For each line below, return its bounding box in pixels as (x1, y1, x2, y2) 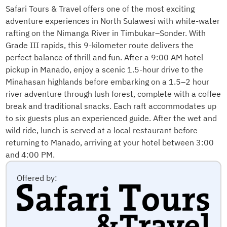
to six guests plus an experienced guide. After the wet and (6, 112, 217, 123)
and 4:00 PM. (6, 149, 55, 160)
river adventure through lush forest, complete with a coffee (6, 88, 221, 99)
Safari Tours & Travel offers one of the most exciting (6, 3, 195, 14)
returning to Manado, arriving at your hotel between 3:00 (6, 137, 214, 147)
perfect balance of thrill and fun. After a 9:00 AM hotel (6, 52, 204, 62)
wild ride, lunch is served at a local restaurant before (6, 125, 198, 135)
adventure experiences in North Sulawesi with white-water (6, 15, 220, 26)
